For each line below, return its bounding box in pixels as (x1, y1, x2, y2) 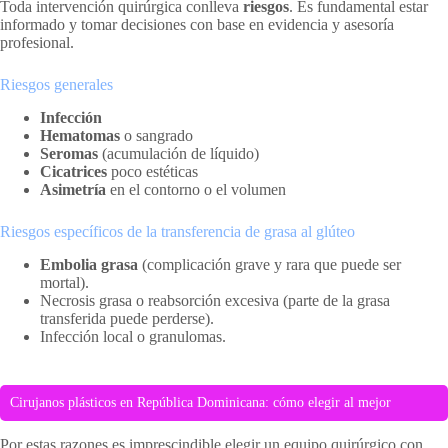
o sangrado (120, 127, 193, 145)
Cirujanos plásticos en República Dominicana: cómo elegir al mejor (10, 394, 391, 410)
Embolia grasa (40, 255, 138, 273)
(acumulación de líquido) (98, 145, 259, 163)
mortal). (40, 273, 89, 291)
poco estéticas (107, 163, 198, 181)
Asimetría (40, 181, 106, 199)
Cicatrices (40, 163, 107, 181)
